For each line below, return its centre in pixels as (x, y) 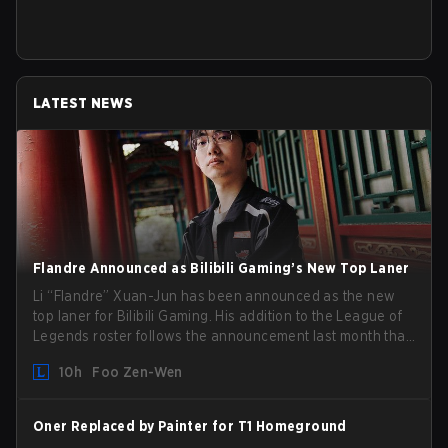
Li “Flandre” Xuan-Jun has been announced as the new (214, 296)
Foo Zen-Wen (137, 372)
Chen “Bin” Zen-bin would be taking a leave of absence (215, 356)
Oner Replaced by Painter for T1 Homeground (190, 426)
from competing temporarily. (124, 376)
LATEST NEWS (83, 103)
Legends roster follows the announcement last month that (221, 336)
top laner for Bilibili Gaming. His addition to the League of (217, 316)
